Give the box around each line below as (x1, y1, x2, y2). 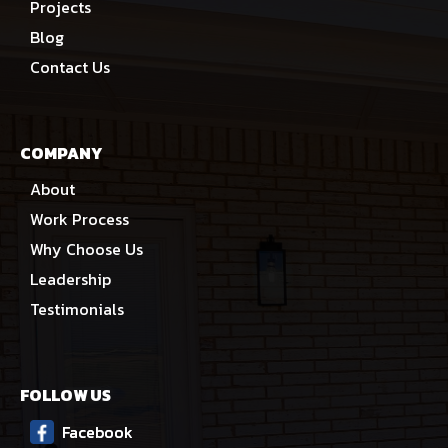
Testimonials (30, 296, 124, 321)
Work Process (30, 206, 129, 231)
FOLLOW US (20, 382, 111, 407)
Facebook (62, 419, 133, 444)
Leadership (30, 266, 111, 291)
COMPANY (20, 140, 103, 165)
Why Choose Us (30, 236, 143, 261)
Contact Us (30, 54, 110, 79)
